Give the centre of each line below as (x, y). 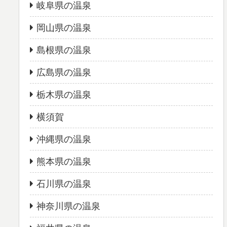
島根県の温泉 (64, 50)
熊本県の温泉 (64, 162)
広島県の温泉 (64, 73)
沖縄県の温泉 (64, 140)
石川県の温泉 (64, 184)
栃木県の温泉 (64, 95)
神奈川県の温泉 (69, 206)
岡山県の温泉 (64, 28)
